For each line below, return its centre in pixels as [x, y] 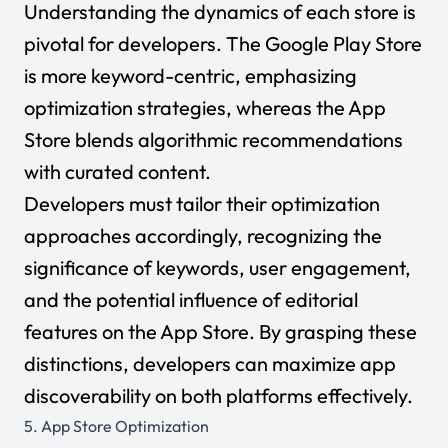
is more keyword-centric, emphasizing [190, 75]
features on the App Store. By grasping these [220, 331]
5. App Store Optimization [116, 426]
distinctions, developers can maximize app [210, 363]
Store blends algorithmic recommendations [213, 139]
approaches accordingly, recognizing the [203, 235]
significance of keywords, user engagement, [217, 267]
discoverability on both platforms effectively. [218, 395]
